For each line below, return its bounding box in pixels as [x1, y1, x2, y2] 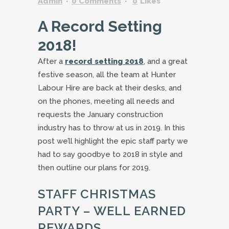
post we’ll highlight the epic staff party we [38, 136, 188, 146]
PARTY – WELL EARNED [38, 203, 186, 218]
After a [38, 56, 65, 66]
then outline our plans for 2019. [38, 163, 150, 172]
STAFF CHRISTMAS [38, 186, 156, 201]
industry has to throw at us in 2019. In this [38, 123, 185, 132]
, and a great [144, 56, 188, 66]
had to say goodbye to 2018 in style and [38, 149, 182, 159]
